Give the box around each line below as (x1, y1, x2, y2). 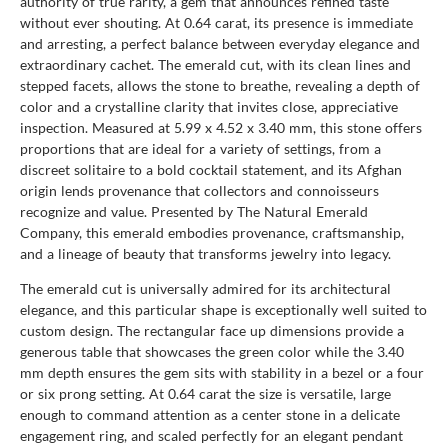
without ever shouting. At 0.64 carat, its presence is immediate (20, 13, 413, 31)
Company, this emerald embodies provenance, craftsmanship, (20, 223, 404, 241)
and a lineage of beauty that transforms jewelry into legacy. (20, 244, 391, 262)
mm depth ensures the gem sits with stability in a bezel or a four (20, 363, 424, 381)
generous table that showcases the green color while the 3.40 (20, 342, 404, 360)
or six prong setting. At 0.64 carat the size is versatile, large (20, 384, 391, 402)
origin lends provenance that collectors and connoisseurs (20, 181, 379, 199)
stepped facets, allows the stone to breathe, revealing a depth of (20, 76, 420, 94)
